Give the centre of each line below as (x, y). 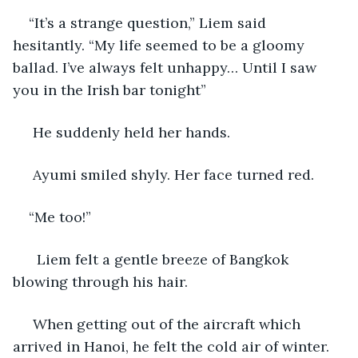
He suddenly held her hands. (129, 132)
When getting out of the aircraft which (167, 324)
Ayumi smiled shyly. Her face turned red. (171, 174)
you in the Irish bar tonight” (109, 89)
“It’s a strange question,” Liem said (149, 22)
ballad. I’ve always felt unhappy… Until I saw (167, 67)
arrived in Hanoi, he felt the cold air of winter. (173, 346)
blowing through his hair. (100, 281)
